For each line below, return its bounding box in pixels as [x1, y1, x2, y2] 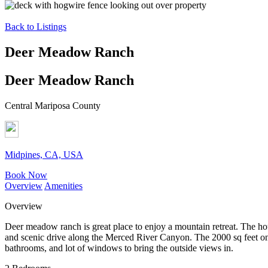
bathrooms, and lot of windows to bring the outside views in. [5, 242, 233, 253]
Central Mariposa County [5, 100, 100, 111]
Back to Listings [5, 22, 66, 32]
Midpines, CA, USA [5, 149, 83, 160]
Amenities [44, 180, 83, 191]
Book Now [5, 169, 47, 180]
